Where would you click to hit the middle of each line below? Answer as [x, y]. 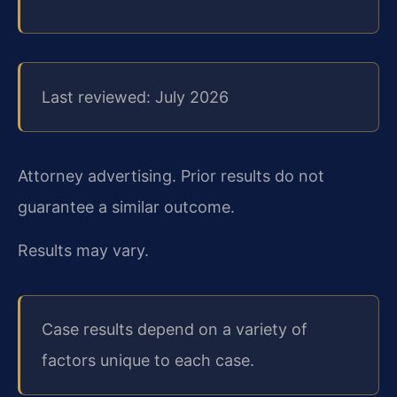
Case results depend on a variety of [175, 330]
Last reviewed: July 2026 [135, 97]
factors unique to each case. [148, 361]
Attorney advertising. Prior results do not [171, 175]
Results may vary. [83, 251]
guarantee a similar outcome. [126, 206]
